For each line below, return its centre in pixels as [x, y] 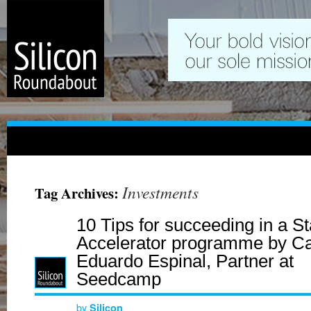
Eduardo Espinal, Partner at [185, 261]
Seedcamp [119, 279]
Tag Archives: [78, 193]
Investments [160, 192]
